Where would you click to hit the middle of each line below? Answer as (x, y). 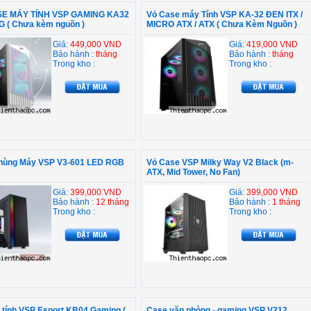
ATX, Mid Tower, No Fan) (193, 172)
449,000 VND (96, 44)
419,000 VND (272, 44)
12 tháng (112, 202)
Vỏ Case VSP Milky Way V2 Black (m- (220, 162)
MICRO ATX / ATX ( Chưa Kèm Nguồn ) (222, 24)
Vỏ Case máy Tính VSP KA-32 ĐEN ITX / (225, 15)
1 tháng (286, 202)
